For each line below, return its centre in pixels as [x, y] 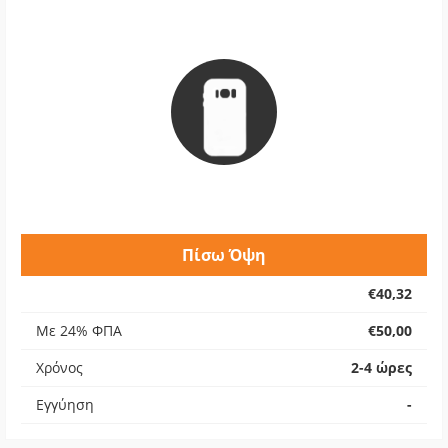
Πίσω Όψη [224, 255]
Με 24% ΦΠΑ [79, 330]
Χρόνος [59, 367]
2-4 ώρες [381, 367]
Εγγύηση [65, 404]
